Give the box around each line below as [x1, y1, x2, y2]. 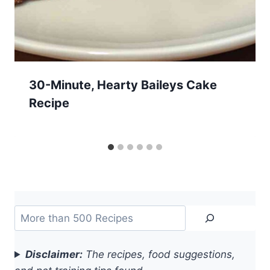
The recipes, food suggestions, [83, 248, 236, 260]
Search [14, 206, 48, 219]
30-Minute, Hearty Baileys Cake [29, 78, 217, 93]
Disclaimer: [25, 248, 83, 260]
